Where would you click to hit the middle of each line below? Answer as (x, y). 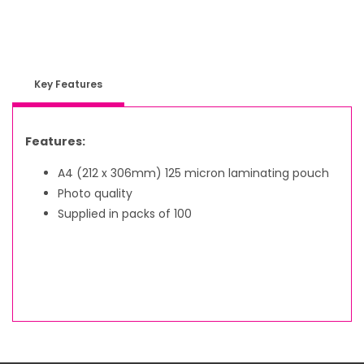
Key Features (68, 84)
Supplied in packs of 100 (125, 213)
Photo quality (95, 193)
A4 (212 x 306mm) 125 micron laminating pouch (193, 173)
